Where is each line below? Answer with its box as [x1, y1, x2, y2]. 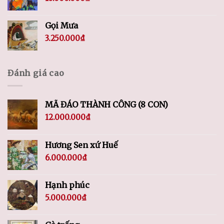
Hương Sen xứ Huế [45, 139, 117, 150]
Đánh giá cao [7, 68, 64, 78]
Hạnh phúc [45, 179, 89, 190]
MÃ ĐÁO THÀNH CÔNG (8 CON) [45, 99, 168, 109]
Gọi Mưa [45, 20, 78, 31]
